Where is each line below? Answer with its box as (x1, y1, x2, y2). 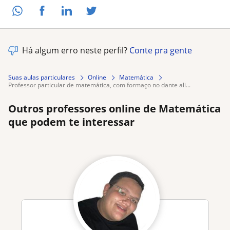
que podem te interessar (8, 115, 135, 129)
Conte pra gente (129, 45, 192, 56)
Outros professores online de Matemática (8, 102, 221, 116)
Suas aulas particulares (8, 73, 75, 82)
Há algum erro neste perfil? (22, 45, 129, 56)
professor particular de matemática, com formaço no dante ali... (12, 81, 190, 90)
